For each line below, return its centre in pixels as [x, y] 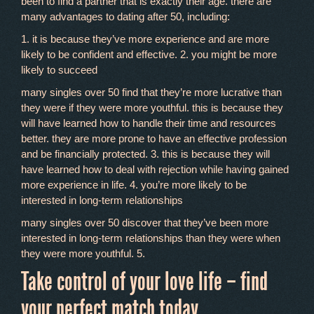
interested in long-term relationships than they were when [151, 238]
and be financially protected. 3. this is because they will [145, 154]
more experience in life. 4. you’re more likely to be [134, 185]
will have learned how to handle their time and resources [149, 123]
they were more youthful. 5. [83, 253]
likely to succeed [59, 70]
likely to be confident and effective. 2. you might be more [149, 54]
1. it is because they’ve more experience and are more [145, 39]
